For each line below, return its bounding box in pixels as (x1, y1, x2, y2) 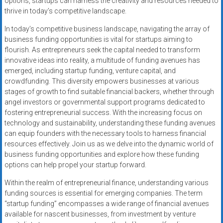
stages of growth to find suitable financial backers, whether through (4, 88, 214, 96)
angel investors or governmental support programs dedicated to (4, 98, 205, 107)
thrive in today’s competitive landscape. (4, 7, 126, 15)
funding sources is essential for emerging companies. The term (4, 189, 203, 198)
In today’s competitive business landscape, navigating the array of (4, 25, 210, 33)
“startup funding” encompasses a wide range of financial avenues (4, 200, 209, 208)
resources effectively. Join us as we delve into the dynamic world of (4, 140, 214, 148)
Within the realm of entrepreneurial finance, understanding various (4, 179, 209, 187)
